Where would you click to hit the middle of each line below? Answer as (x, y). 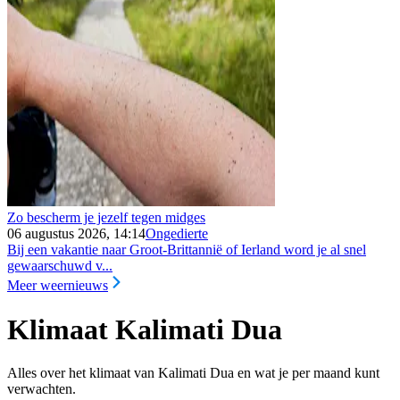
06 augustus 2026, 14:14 (76, 234)
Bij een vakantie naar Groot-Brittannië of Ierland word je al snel (187, 250)
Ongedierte (177, 234)
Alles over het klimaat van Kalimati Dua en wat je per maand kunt (193, 373)
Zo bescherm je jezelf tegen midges (106, 218)
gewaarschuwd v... (60, 266)
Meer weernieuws (58, 286)
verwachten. (42, 389)
